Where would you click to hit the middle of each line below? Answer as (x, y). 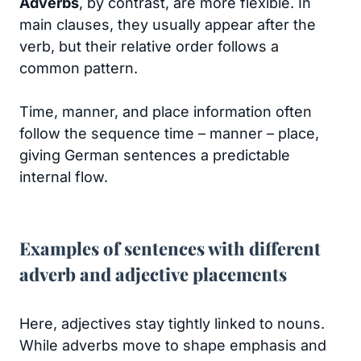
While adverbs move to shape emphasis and (173, 345)
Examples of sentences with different (170, 248)
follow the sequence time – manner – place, (169, 133)
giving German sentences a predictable (155, 155)
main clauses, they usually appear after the (168, 25)
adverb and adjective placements (153, 274)
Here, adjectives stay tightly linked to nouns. (172, 324)
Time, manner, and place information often (166, 112)
